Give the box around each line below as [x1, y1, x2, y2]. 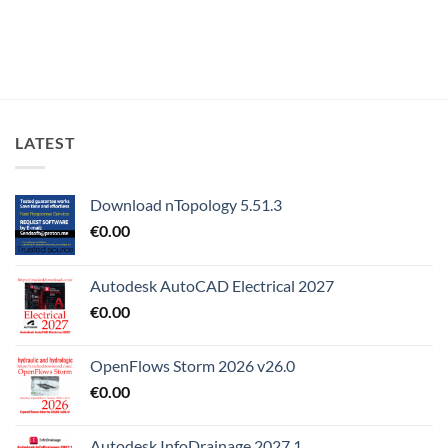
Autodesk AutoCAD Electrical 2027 [90, 275, 334, 295]
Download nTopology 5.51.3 [90, 194, 282, 214]
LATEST [15, 133, 76, 153]
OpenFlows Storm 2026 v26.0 [90, 355, 295, 375]
